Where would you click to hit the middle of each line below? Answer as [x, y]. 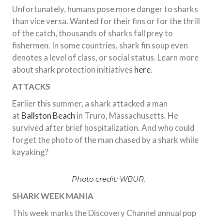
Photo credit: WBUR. [108, 179]
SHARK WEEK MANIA [53, 196]
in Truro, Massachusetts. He [127, 116]
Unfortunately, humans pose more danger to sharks [105, 9]
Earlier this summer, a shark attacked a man [90, 104]
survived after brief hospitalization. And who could [103, 128]
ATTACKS [31, 87]
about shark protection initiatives [73, 70]
